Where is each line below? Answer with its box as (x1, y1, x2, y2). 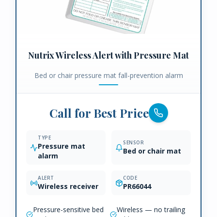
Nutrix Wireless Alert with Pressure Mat (28, 49, 189, 62)
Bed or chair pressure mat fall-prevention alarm (34, 71, 183, 80)
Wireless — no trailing (117, 205, 185, 215)
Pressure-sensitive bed (33, 205, 104, 215)
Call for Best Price (49, 105, 149, 121)
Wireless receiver (38, 182, 98, 191)
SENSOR (123, 139, 144, 146)
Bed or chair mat (123, 146, 181, 156)
